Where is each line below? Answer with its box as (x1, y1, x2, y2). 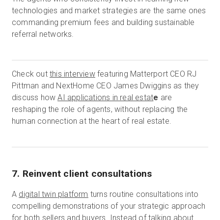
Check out (12, 69, 50, 79)
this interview (50, 69, 95, 79)
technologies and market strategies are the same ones (12, 6, 206, 15)
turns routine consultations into (88, 190, 199, 199)
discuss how (12, 93, 58, 102)
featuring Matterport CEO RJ (95, 69, 197, 79)
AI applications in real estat (57, 93, 154, 102)
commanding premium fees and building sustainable (12, 18, 195, 27)
